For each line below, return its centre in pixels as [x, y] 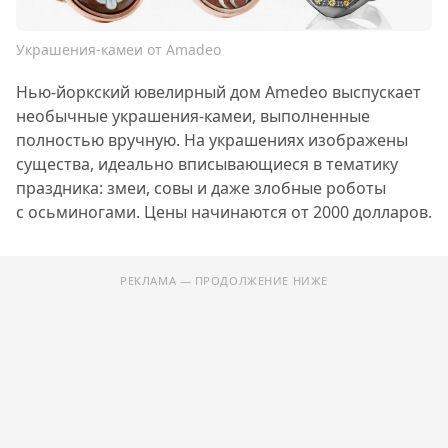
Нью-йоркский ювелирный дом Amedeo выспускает [218, 91]
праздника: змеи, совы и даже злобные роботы [201, 187]
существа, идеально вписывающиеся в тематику [207, 163]
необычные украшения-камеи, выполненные [193, 115]
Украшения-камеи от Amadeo [118, 49]
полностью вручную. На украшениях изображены [212, 139]
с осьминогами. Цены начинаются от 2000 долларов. [224, 211]
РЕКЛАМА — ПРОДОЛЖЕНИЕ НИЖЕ [224, 280]
